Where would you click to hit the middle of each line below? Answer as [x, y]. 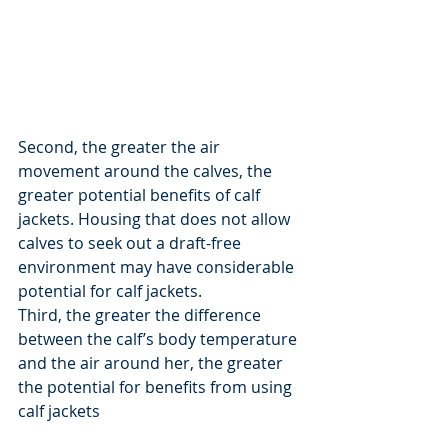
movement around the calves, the [147, 171]
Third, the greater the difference [141, 315]
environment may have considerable [158, 267]
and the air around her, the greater [152, 363]
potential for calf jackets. [110, 291]
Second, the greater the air [121, 147]
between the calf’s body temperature [159, 339]
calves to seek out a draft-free [131, 243]
